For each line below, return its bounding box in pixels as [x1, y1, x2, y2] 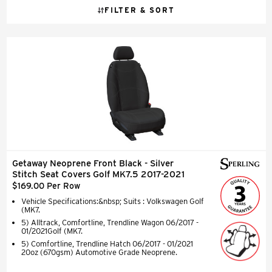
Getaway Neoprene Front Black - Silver [12, 157, 174, 169]
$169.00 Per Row [12, 180, 80, 191]
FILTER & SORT [104, 5, 175, 15]
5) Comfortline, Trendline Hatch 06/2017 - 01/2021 [21, 239, 193, 248]
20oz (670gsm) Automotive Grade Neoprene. [21, 247, 177, 257]
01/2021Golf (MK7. [21, 226, 83, 236]
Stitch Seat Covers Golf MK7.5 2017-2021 [12, 168, 185, 180]
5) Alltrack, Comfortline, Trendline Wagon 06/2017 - [21, 217, 199, 227]
